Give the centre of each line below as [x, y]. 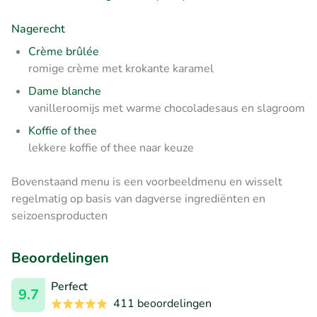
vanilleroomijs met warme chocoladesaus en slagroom [167, 108]
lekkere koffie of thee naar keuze [111, 148]
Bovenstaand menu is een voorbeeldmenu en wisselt [147, 181]
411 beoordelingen [162, 303]
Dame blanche [65, 91]
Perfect [69, 286]
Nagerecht [38, 29]
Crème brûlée [64, 51]
